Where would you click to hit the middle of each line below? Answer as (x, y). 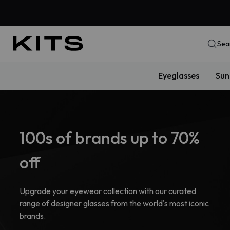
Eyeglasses (178, 75)
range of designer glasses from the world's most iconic (114, 203)
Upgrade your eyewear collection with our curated (108, 191)
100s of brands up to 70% (110, 138)
